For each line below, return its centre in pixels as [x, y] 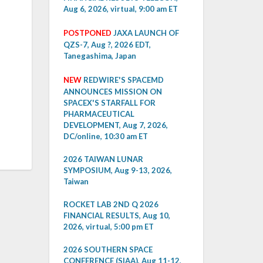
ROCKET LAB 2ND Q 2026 [111, 204]
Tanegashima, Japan [100, 56]
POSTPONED [87, 33]
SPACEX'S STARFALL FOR [109, 103]
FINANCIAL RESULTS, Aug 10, [117, 215]
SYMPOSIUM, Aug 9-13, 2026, [117, 170]
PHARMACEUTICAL [99, 114]
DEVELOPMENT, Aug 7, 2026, [115, 125]
